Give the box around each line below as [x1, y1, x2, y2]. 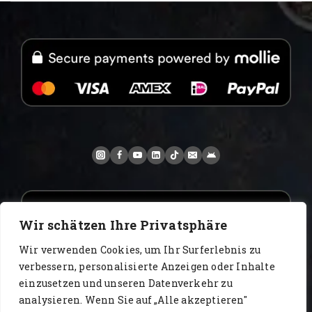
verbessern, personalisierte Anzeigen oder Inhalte [19, 260, 275, 273]
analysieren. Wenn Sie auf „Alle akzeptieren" [19, 293, 247, 306]
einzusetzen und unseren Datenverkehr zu [19, 276, 233, 290]
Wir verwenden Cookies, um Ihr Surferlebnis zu [19, 243, 261, 256]
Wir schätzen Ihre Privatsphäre [19, 217, 227, 233]
